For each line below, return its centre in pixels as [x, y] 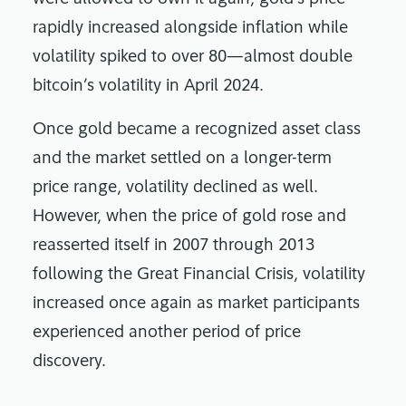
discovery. [72, 362]
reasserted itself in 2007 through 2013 [174, 246]
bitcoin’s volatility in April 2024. [148, 87]
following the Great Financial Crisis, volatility [199, 275]
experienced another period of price [167, 333]
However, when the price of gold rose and [189, 217]
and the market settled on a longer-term [182, 159]
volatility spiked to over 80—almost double [193, 58]
